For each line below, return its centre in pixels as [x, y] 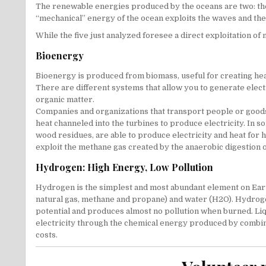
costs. [47, 235]
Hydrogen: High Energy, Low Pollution [124, 167]
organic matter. [65, 100]
